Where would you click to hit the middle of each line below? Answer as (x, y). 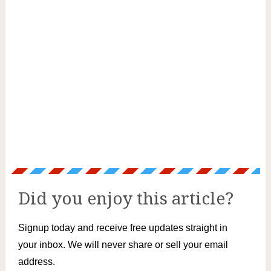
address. (36, 262)
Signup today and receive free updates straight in (122, 228)
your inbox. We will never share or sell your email (123, 245)
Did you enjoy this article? (126, 199)
